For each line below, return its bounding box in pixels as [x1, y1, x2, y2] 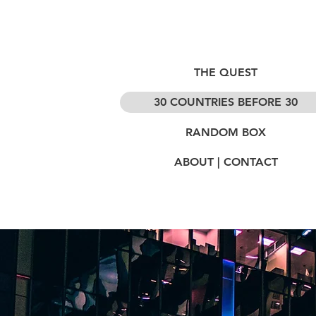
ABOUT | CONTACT [174, 154, 278, 169]
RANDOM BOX [186, 125, 266, 139]
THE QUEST [194, 66, 257, 80]
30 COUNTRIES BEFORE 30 [154, 95, 298, 109]
